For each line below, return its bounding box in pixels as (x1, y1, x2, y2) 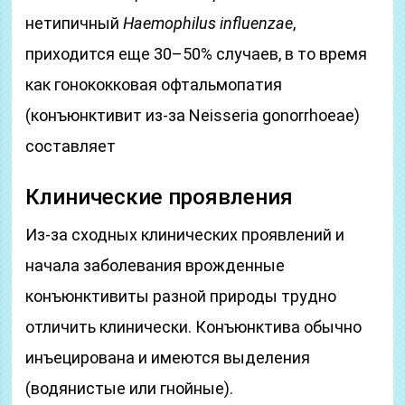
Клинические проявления (25, 184, 294, 210)
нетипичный (25, 14, 124, 33)
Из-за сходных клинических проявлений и (25, 225, 345, 244)
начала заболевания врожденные (25, 256, 286, 275)
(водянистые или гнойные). (25, 379, 234, 398)
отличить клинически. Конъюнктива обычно (25, 317, 363, 336)
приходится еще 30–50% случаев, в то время (25, 44, 368, 63)
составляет (25, 137, 117, 155)
